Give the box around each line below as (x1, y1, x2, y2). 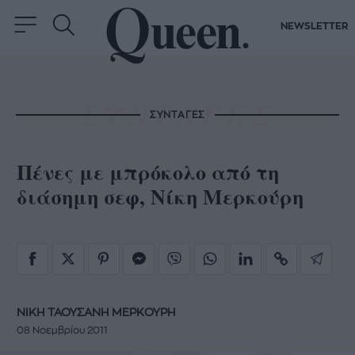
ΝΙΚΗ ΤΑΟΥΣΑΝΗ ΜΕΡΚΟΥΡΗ (17, 306, 175, 319)
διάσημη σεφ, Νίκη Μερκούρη (17, 181, 303, 212)
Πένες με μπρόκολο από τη (17, 157, 279, 188)
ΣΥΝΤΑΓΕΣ (150, 109, 205, 120)
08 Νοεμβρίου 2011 (17, 326, 108, 336)
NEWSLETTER (281, 21, 349, 32)
